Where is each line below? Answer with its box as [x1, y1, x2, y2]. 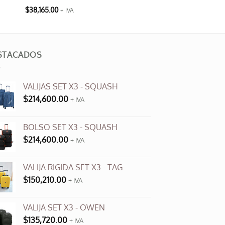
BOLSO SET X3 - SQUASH [23, 122, 118, 132]
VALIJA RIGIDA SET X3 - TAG [23, 162, 123, 172]
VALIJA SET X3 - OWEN [23, 202, 105, 212]
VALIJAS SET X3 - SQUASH [23, 81, 118, 91]
